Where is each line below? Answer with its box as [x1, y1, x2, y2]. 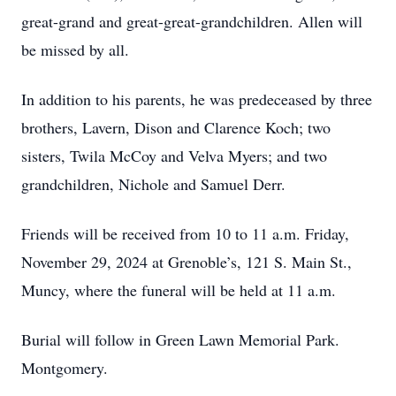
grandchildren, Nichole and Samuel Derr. [21, 173, 286, 194]
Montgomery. [21, 357, 108, 378]
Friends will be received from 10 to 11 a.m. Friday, [21, 223, 349, 244]
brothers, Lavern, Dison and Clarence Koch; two [21, 117, 331, 138]
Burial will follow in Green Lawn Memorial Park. [21, 329, 339, 350]
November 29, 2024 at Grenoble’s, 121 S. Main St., [21, 251, 352, 272]
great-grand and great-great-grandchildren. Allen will [21, 11, 362, 32]
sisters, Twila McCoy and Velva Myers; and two [21, 145, 327, 166]
